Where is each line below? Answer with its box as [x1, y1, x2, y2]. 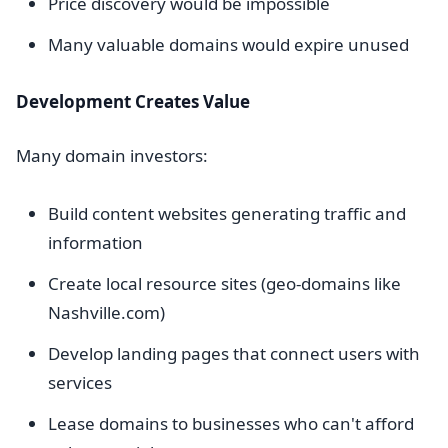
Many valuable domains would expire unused [48, 33, 409, 56]
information [48, 231, 143, 254]
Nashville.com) [48, 301, 165, 324]
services [48, 371, 112, 394]
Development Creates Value [16, 90, 250, 113]
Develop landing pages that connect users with [48, 342, 420, 365]
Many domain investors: [16, 144, 208, 167]
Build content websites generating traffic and [48, 202, 406, 225]
